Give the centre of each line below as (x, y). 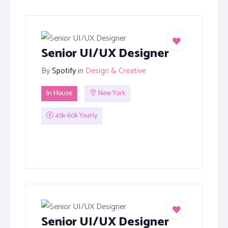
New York (111, 94)
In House (59, 94)
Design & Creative (116, 71)
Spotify (64, 71)
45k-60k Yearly (75, 116)
